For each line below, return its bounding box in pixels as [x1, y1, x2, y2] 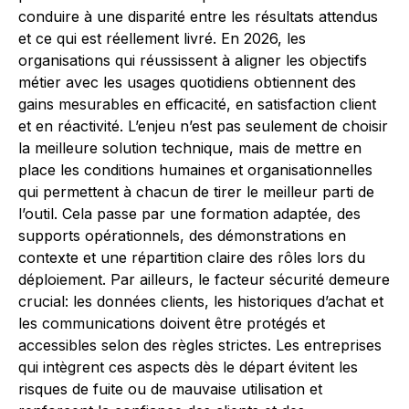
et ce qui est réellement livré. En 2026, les [18, 29, 306, 47]
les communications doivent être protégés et [18, 314, 325, 332]
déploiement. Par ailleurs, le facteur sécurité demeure [18, 270, 390, 288]
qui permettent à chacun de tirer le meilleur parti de [18, 183, 374, 201]
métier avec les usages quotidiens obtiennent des [18, 73, 356, 91]
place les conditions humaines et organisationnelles [18, 161, 372, 179]
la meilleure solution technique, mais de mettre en [18, 139, 362, 157]
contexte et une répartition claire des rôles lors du [18, 248, 365, 267]
